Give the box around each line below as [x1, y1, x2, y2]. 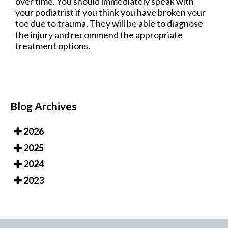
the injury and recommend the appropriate [15, 28, 183, 40]
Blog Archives [10, 99, 77, 112]
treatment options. [15, 40, 92, 51]
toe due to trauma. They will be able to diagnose [15, 17, 203, 29]
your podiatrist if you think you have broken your [15, 6, 206, 18]
